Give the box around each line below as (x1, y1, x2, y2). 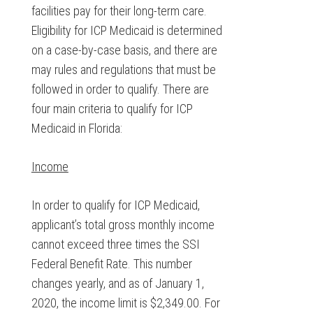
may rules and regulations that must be (31, 62, 216, 77)
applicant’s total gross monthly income (31, 217, 214, 232)
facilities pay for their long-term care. (31, 3, 207, 18)
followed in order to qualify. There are (31, 82, 209, 96)
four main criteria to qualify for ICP (31, 101, 193, 116)
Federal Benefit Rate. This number (31, 256, 192, 271)
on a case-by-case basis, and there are (31, 43, 217, 57)
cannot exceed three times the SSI (31, 237, 200, 252)
